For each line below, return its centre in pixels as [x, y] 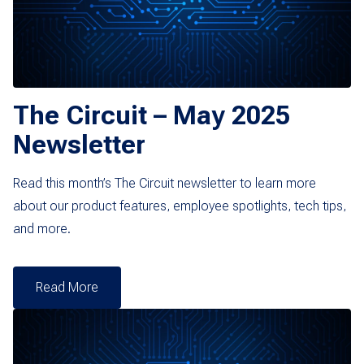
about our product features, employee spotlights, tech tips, [180, 206]
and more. [42, 228]
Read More [67, 287]
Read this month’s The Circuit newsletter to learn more [165, 183]
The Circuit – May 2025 [152, 115]
